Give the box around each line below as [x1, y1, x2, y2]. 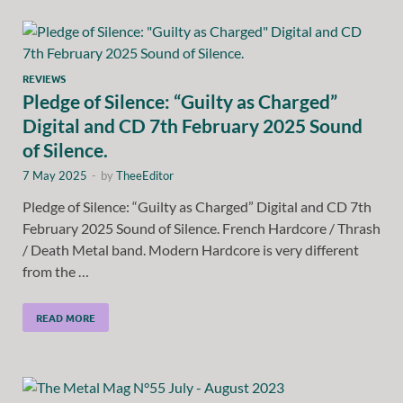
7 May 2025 [22, 167, 87, 183]
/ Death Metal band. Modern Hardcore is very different [22, 240, 359, 258]
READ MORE [36, 309, 95, 325]
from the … [22, 262, 89, 280]
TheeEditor [116, 167, 174, 183]
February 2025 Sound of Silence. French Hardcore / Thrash [22, 219, 381, 237]
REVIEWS [22, 70, 66, 85]
